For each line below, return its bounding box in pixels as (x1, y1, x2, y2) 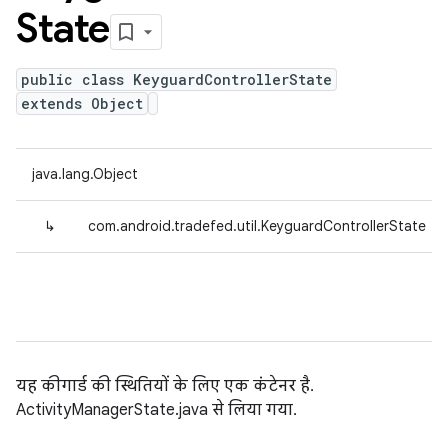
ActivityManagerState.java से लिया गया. (16, 400, 297, 420)
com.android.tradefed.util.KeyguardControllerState (88, 217, 426, 235)
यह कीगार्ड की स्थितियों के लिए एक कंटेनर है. (16, 376, 314, 396)
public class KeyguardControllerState (21, 70, 332, 89)
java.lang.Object (32, 165, 138, 183)
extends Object (21, 94, 143, 113)
